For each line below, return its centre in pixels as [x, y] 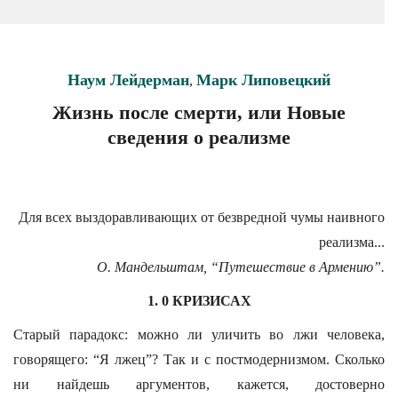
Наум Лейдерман [128, 80]
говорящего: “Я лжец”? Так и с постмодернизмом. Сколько [199, 359]
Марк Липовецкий [263, 80]
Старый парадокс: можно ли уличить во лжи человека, [199, 334]
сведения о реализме [199, 137]
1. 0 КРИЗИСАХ [199, 301]
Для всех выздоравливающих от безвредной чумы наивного [202, 217]
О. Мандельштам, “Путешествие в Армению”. [241, 267]
